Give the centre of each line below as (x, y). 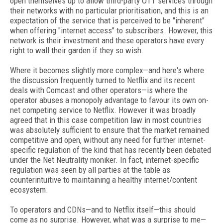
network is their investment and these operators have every (107, 40)
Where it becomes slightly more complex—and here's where (107, 70)
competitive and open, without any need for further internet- (108, 140)
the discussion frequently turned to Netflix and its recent (103, 80)
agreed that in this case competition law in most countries (106, 120)
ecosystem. (29, 190)
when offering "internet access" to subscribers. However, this (111, 30)
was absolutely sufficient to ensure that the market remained (110, 130)
